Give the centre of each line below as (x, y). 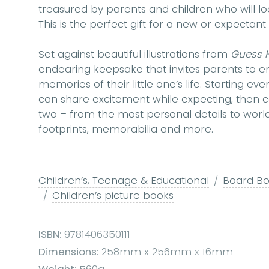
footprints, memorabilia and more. (126, 129)
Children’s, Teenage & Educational (124, 180)
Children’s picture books (113, 195)
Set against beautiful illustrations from (134, 54)
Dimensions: (68, 252)
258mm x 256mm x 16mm (166, 252)
